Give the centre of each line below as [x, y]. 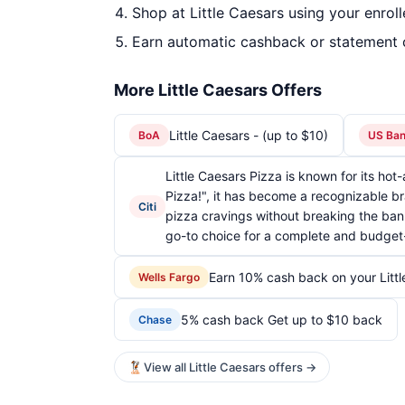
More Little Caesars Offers [218, 90]
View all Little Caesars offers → [230, 367]
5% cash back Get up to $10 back [282, 319]
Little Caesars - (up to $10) [249, 135]
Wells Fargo [169, 277]
